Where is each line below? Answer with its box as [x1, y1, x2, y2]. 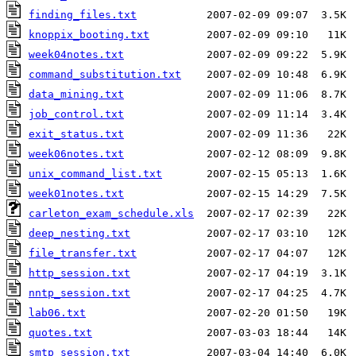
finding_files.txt [29, 8, 137, 21]
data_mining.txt [29, 87, 124, 100]
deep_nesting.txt [29, 226, 130, 239]
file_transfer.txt [29, 246, 137, 259]
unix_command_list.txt [29, 167, 162, 180]
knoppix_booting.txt [29, 28, 149, 41]
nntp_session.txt [29, 286, 130, 299]
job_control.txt [29, 107, 124, 120]
